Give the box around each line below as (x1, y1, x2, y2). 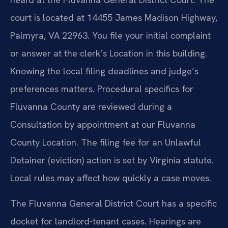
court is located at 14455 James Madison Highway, (10, 12, 217, 24)
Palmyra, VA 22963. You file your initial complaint (10, 30, 211, 42)
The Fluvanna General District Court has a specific (10, 197, 217, 209)
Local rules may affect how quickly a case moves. (10, 172, 211, 184)
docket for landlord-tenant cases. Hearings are (10, 215, 201, 227)
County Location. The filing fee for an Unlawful (10, 136, 201, 149)
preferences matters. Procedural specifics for (10, 83, 193, 95)
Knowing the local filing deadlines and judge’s (10, 65, 198, 77)
